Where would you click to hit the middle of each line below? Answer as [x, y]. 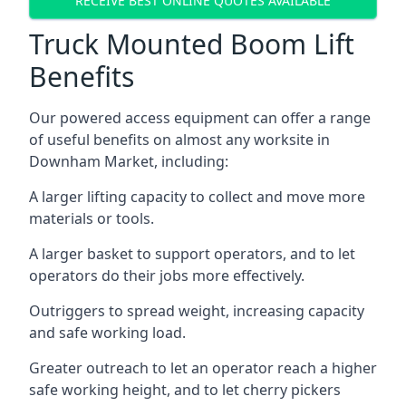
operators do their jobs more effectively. [167, 275]
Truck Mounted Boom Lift [192, 44]
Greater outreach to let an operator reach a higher [203, 368]
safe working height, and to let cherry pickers [185, 390]
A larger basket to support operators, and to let [192, 254]
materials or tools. [92, 218]
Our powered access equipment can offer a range [200, 118]
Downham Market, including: [129, 161]
